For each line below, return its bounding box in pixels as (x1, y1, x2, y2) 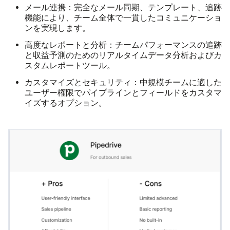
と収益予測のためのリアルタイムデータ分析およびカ (25, 50, 222, 61)
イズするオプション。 (25, 98, 107, 108)
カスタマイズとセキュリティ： (25, 77, 140, 88)
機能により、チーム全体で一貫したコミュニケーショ (25, 13, 222, 23)
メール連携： (25, 2, 74, 13)
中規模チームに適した (140, 78, 222, 88)
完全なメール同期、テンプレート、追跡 (74, 3, 222, 13)
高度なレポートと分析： (25, 40, 115, 50)
